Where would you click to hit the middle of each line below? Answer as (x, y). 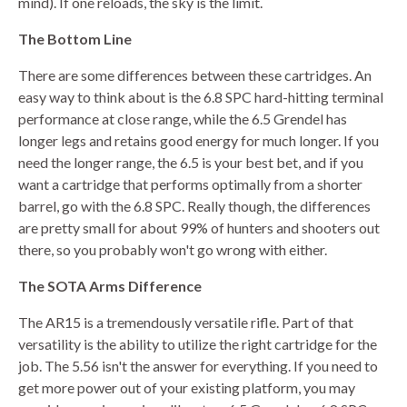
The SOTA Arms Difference (110, 285)
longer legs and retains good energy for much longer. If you (199, 140)
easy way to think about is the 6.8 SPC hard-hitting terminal (201, 96)
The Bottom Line (75, 38)
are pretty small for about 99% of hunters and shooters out (199, 227)
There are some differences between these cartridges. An (195, 74)
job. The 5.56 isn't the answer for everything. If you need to (198, 365)
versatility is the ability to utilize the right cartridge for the (198, 343)
